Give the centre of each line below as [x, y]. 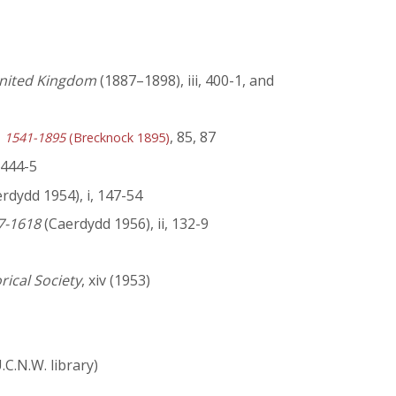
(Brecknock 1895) [118, 138]
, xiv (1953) [116, 281]
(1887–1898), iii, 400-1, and [185, 81]
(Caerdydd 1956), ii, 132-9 [125, 224]
